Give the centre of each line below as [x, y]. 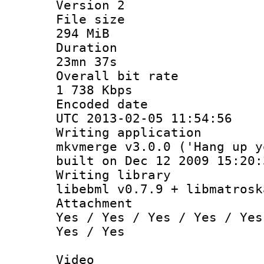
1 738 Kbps [94, 90]
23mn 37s [87, 62]
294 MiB [83, 33]
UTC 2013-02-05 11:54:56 [144, 118]
